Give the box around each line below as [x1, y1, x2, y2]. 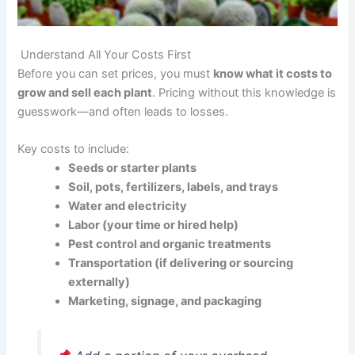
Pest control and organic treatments [68, 237, 272, 252]
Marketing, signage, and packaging [68, 294, 262, 309]
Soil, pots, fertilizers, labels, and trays [68, 180, 279, 195]
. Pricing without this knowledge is [152, 85, 337, 100]
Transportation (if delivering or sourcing [68, 256, 294, 271]
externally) [68, 275, 131, 290]
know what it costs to [213, 66, 333, 81]
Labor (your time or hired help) [68, 218, 239, 233]
